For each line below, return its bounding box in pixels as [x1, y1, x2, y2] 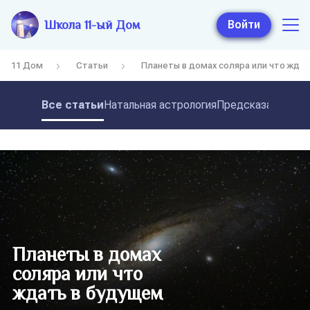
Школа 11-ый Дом [44, 18, 140, 32]
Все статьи [42, 98, 104, 111]
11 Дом [11, 60, 43, 71]
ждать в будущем [12, 282, 163, 304]
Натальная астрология [104, 98, 217, 111]
